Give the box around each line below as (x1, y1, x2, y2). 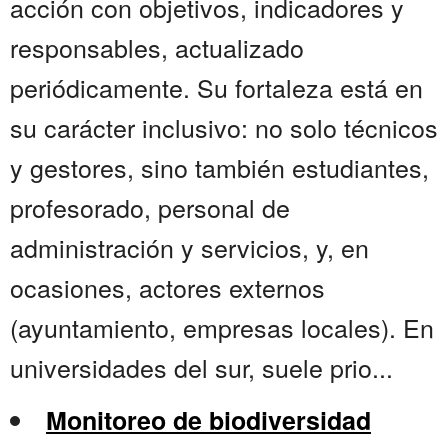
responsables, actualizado (10, 29, 304, 66)
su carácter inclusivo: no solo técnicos (10, 109, 438, 146)
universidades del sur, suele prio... (10, 349, 393, 386)
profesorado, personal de (10, 189, 290, 226)
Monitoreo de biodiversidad (46, 402, 371, 439)
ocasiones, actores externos (10, 269, 325, 306)
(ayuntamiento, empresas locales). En (10, 309, 434, 346)
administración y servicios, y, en (10, 229, 369, 266)
